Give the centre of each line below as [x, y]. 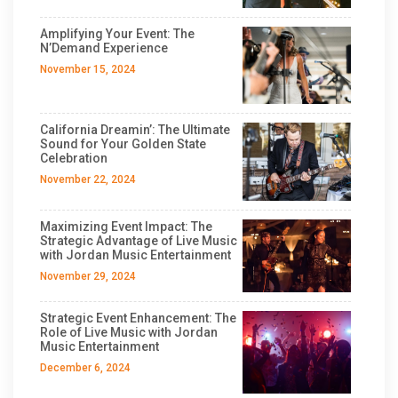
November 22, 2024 [88, 180]
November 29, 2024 [88, 276]
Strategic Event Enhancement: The [138, 318]
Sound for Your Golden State [123, 144]
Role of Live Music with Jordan [129, 332]
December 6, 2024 [85, 367]
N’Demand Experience [104, 48]
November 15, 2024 [88, 69]
